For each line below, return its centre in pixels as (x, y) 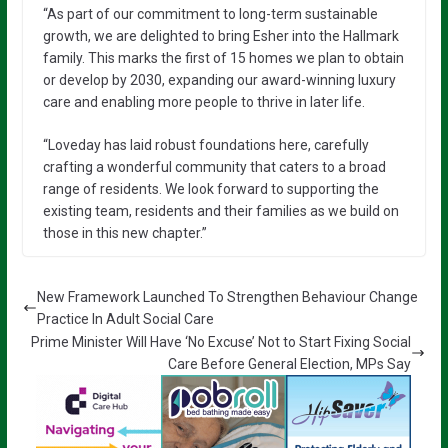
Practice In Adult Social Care (125, 318)
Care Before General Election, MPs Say (290, 363)
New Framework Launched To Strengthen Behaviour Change (227, 296)
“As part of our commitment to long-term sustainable (210, 13)
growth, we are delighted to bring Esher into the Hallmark (220, 35)
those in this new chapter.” (124, 232)
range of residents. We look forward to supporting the (210, 188)
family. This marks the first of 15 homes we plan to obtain (223, 57)
